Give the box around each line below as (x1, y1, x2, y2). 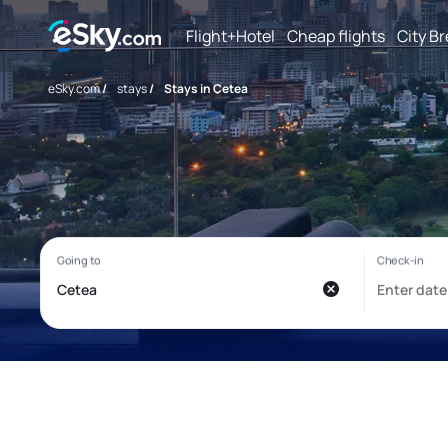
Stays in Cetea (164, 80, 248, 97)
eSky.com (48, 80, 100, 97)
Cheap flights (287, 24, 385, 47)
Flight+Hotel (186, 24, 275, 47)
